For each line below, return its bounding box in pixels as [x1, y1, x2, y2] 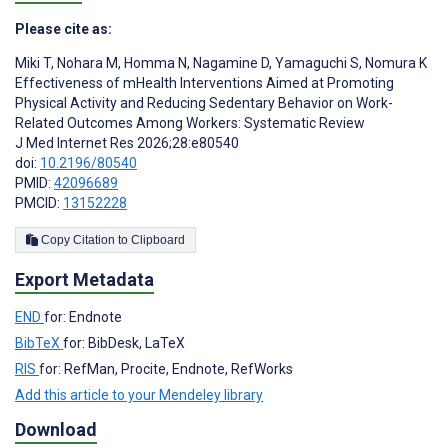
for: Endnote [44, 309, 122, 326]
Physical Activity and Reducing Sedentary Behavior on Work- [15, 95, 393, 112]
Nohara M [54, 55, 118, 72]
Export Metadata [15, 269, 154, 291]
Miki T [15, 55, 51, 72]
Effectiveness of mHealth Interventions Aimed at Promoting [15, 75, 394, 92]
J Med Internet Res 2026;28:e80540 [15, 135, 239, 152]
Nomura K [362, 55, 427, 72]
